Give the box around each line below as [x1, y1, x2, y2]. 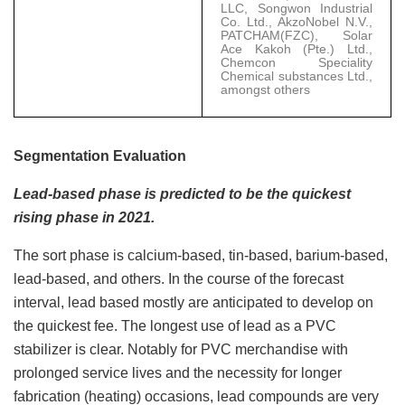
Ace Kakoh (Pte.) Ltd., [221, 42, 372, 56]
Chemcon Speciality [221, 55, 372, 70]
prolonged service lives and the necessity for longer [14, 364, 342, 381]
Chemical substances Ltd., [221, 69, 372, 83]
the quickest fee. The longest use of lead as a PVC [14, 317, 336, 334]
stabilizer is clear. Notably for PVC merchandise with [14, 341, 348, 357]
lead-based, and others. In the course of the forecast [14, 270, 344, 287]
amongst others [221, 82, 310, 97]
